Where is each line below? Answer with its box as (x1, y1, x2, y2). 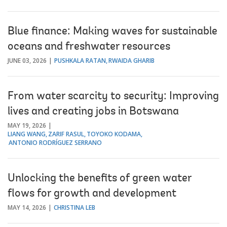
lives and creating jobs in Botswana (8, 106, 179, 118)
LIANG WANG (8, 129, 46, 138)
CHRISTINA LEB (54, 203, 95, 212)
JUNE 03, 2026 (8, 56, 47, 65)
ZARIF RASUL (48, 129, 84, 138)
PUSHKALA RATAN (54, 56, 106, 65)
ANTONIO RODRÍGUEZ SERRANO (9, 138, 102, 147)
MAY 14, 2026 (8, 203, 46, 212)
